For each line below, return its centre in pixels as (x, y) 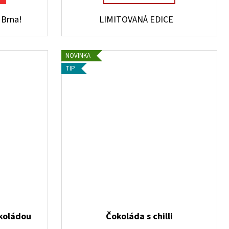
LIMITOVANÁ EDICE (139, 20)
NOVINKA (78, 55)
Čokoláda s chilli (139, 217)
